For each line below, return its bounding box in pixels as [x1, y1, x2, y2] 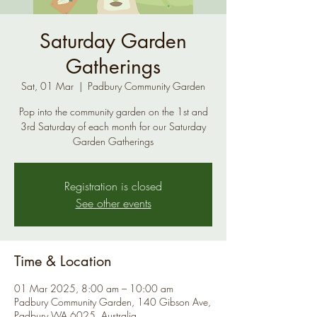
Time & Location [14, 252, 112, 270]
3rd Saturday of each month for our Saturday [21, 120, 206, 133]
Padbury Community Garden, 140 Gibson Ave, [14, 295, 211, 309]
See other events [75, 195, 151, 211]
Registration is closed [64, 178, 162, 194]
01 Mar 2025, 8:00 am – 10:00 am [14, 282, 173, 295]
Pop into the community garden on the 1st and [18, 105, 208, 118]
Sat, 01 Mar [21, 79, 74, 93]
